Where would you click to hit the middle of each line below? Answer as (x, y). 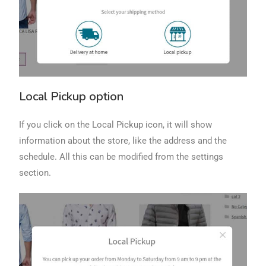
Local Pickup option (72, 96)
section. (35, 172)
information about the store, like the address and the (123, 140)
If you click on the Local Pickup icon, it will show (116, 124)
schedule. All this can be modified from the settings (121, 156)
